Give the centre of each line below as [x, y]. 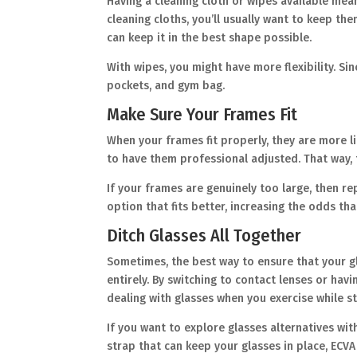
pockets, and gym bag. [169, 86]
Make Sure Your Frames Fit [206, 115]
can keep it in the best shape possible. [213, 38]
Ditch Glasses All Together [208, 236]
